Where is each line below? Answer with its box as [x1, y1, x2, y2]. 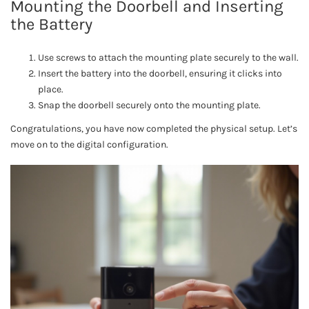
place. [38, 83, 63, 96]
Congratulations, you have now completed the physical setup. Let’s [10, 123, 297, 135]
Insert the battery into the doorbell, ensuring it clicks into [38, 68, 282, 80]
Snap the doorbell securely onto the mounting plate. [38, 99, 261, 112]
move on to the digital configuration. [10, 139, 168, 151]
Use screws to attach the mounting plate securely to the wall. [38, 52, 299, 64]
